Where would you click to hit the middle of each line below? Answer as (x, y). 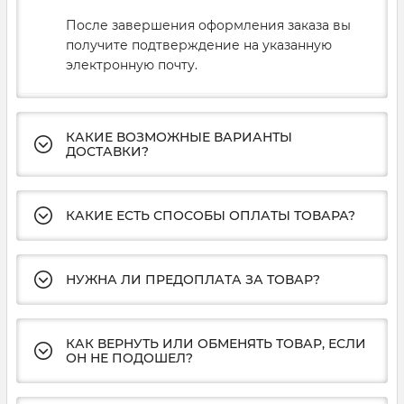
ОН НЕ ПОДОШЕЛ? (129, 358)
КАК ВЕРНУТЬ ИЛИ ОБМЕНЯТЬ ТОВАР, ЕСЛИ (216, 343)
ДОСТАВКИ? (107, 151)
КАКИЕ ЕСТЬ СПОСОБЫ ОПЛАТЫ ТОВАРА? (211, 215)
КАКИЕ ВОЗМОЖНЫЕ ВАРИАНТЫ (179, 137)
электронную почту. (132, 64)
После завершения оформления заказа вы (208, 25)
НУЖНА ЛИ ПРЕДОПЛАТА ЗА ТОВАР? (193, 279)
